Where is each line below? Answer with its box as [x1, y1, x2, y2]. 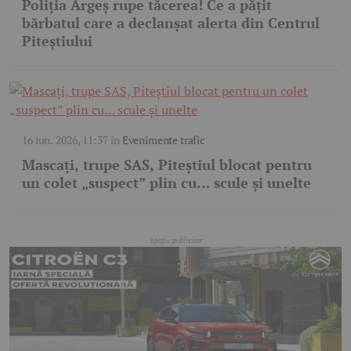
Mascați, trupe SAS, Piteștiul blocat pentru [22, 154, 312, 174]
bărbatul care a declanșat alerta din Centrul [22, 13, 320, 32]
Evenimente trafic [121, 132, 205, 147]
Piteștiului [22, 31, 92, 50]
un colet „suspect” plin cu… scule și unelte [22, 172, 311, 192]
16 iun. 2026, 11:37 [22, 132, 108, 147]
